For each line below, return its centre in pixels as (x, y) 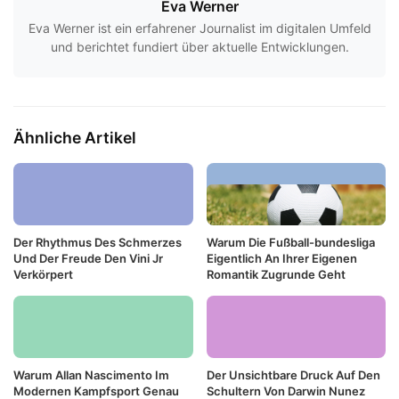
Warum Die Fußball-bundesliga (290, 243)
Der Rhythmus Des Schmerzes (98, 243)
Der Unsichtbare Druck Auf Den (293, 375)
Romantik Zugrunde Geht (276, 275)
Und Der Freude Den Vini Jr (88, 259)
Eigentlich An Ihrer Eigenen (281, 259)
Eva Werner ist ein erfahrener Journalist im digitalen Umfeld (199, 28)
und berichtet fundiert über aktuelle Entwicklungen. (199, 46)
